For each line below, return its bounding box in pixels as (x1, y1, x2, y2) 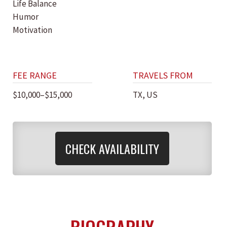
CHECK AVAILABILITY (65, 139, 159, 158)
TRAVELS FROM (132, 69, 193, 81)
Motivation (13, 24, 52, 35)
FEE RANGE (13, 69, 57, 81)
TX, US (132, 89, 158, 100)
